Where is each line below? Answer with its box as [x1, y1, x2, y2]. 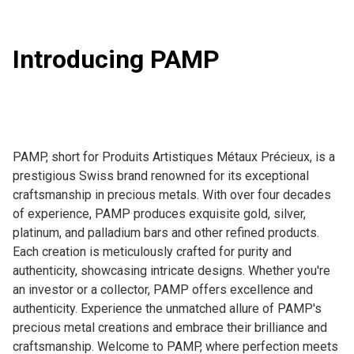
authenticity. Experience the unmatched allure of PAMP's [13, 300, 322, 316]
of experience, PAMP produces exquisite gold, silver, [13, 205, 306, 221]
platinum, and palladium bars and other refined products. [13, 224, 319, 240]
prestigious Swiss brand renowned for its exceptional [13, 168, 309, 183]
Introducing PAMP [13, 43, 220, 74]
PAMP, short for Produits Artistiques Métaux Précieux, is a [13, 149, 335, 164]
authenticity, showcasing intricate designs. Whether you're [13, 262, 330, 278]
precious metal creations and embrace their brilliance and [13, 319, 327, 335]
